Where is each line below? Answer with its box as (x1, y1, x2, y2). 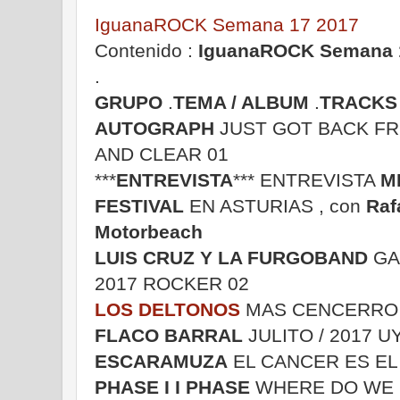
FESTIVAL (95, 195, 184, 216)
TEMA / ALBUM (173, 91, 314, 112)
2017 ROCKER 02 (95, 272, 249, 294)
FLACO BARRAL (95, 324, 243, 346)
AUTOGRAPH (95, 117, 214, 138)
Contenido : (95, 39, 198, 61)
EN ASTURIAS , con (184, 195, 366, 216)
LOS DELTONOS (95, 298, 240, 320)
